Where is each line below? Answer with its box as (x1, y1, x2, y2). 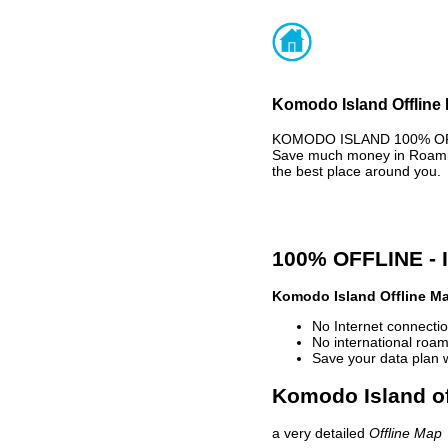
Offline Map (369, 425, 442, 442)
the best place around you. (272, 162, 441, 179)
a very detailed (272, 425, 369, 442)
